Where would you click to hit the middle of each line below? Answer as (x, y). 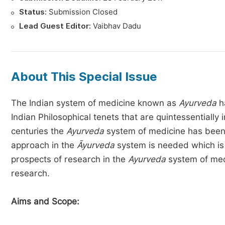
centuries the (39, 131)
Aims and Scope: (45, 201)
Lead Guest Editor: (55, 26)
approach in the (44, 145)
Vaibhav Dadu (116, 26)
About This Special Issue (84, 77)
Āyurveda (96, 145)
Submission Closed (82, 12)
